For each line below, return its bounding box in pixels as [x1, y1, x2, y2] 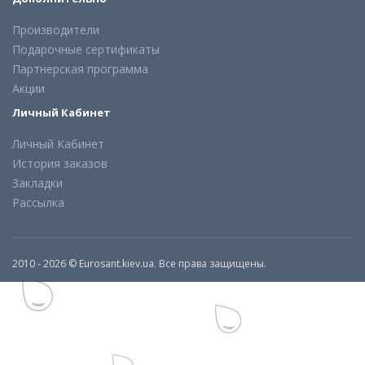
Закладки [12, 175, 63, 191]
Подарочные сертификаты [12, 42, 160, 58]
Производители [12, 22, 99, 38]
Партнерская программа [12, 61, 148, 77]
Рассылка [12, 195, 64, 211]
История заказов [12, 156, 108, 172]
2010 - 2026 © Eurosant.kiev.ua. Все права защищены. [12, 257, 266, 271]
